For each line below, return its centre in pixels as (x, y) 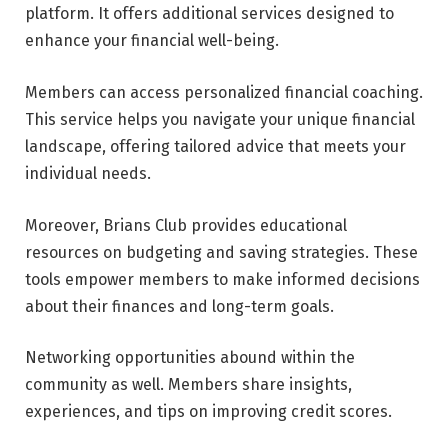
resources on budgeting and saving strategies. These (221, 252)
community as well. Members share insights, (188, 385)
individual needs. (88, 174)
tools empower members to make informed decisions (222, 279)
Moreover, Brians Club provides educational (186, 225)
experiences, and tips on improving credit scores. (208, 412)
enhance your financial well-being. (152, 41)
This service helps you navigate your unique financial (220, 120)
